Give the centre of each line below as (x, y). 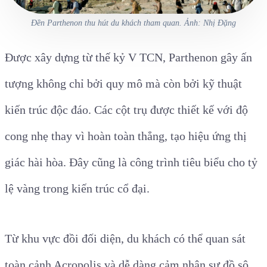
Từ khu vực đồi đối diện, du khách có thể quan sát (125, 238)
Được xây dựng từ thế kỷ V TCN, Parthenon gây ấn (128, 57)
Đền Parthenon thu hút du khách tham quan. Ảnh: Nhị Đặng (133, 22)
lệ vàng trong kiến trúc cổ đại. (77, 188)
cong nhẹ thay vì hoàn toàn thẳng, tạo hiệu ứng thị (126, 136)
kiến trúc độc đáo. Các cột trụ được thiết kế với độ (126, 109)
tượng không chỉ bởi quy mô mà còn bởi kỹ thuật (123, 83)
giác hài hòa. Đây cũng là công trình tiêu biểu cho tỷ (131, 162)
